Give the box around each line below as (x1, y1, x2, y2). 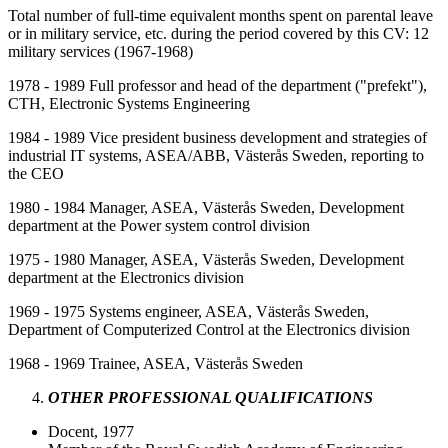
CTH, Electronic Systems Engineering (8, 94, 250, 112)
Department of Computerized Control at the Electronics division (8, 320, 410, 338)
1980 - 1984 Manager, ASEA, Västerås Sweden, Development (8, 198, 404, 216)
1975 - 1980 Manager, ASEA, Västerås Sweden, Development (8, 250, 404, 268)
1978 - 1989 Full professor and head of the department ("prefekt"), (8, 76, 427, 94)
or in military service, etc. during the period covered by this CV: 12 (8, 24, 429, 42)
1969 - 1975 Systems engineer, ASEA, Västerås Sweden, (8, 302, 369, 320)
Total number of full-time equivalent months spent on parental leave (8, 6, 433, 24)
